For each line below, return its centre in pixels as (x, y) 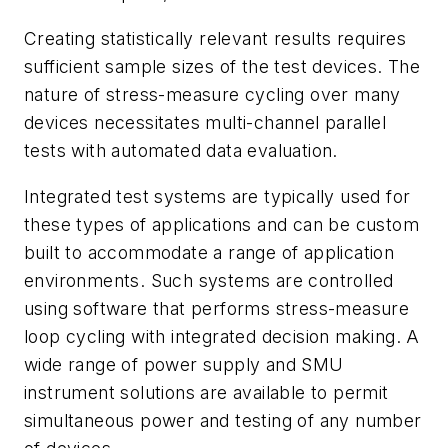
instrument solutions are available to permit (206, 392)
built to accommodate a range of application (209, 252)
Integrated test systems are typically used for (217, 196)
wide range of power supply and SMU (184, 364)
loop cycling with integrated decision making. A (222, 336)
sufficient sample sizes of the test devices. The (222, 67)
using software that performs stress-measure (217, 308)
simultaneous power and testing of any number (223, 420)
